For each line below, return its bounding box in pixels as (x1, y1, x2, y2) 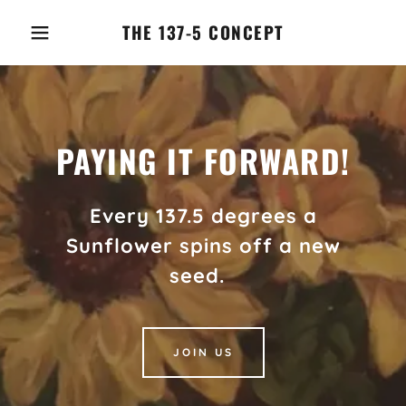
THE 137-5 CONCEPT (122, 19, 284, 44)
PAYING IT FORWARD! (55, 136, 351, 184)
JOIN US (172, 345, 234, 359)
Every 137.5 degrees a (89, 202, 317, 228)
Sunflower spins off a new (65, 232, 341, 258)
